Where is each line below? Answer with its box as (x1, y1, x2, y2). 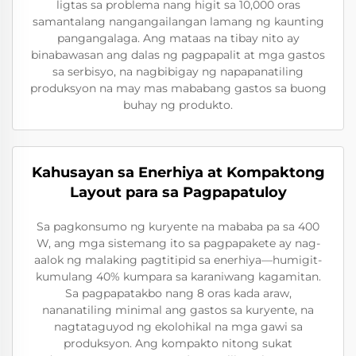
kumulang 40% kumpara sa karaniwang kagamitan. (35, 269, 321, 284)
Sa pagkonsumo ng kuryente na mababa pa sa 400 (37, 219, 319, 234)
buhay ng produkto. (123, 98, 233, 112)
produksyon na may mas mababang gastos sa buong (29, 81, 327, 95)
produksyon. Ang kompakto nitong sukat (64, 336, 292, 350)
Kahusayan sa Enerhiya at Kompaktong (31, 164, 325, 181)
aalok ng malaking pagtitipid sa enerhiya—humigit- (34, 253, 322, 267)
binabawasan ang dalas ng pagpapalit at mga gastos (31, 48, 325, 62)
